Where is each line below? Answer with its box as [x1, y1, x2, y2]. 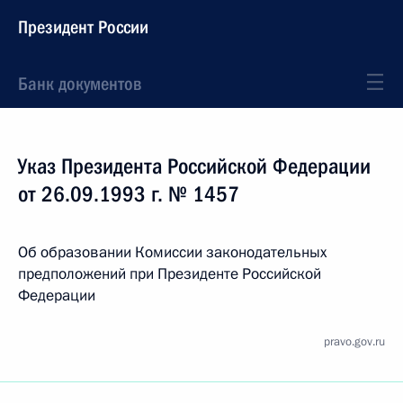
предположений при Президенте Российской [18, 264, 321, 284]
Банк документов [18, 73, 141, 94]
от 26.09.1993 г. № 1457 [18, 182, 239, 207]
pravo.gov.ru [324, 334, 385, 350]
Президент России [18, 16, 148, 38]
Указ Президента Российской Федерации [18, 154, 371, 179]
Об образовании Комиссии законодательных [18, 242, 327, 263]
